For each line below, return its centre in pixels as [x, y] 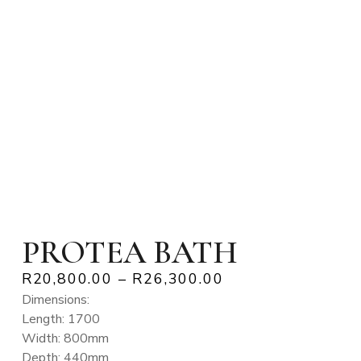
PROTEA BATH [129, 252]
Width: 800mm [65, 338]
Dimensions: [55, 299]
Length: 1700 [60, 319]
